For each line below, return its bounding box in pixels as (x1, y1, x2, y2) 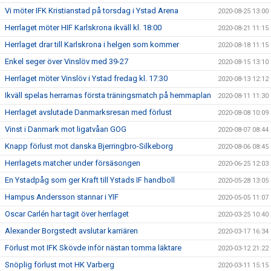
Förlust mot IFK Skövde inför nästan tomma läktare (5, 243, 181, 252)
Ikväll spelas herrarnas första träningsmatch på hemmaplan (5, 91, 211, 100)
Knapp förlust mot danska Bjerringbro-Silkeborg (5, 142, 173, 151)
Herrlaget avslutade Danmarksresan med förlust (5, 108, 172, 117)
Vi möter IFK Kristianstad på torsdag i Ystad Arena (5, 6, 178, 15)
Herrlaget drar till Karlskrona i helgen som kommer (5, 40, 179, 49)
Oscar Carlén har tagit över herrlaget (5, 209, 129, 218)
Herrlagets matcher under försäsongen (5, 158, 140, 168)
